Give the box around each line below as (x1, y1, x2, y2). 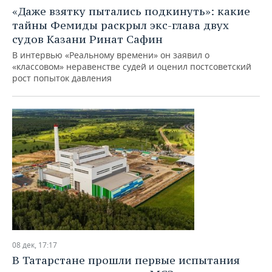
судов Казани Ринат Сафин (12, 32, 163, 46)
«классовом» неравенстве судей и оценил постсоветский (12, 61, 251, 72)
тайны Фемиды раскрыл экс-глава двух (12, 18, 229, 32)
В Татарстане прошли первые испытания (12, 253, 240, 267)
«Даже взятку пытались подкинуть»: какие (12, 4, 250, 18)
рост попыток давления (12, 72, 112, 84)
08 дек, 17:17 (12, 240, 57, 250)
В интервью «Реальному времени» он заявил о (12, 49, 209, 61)
